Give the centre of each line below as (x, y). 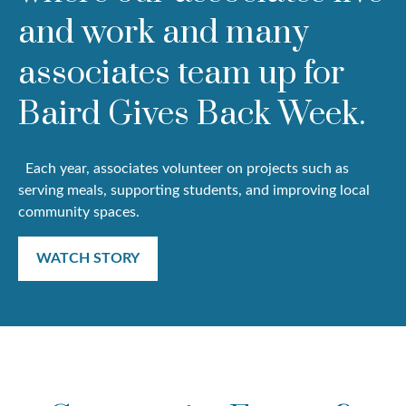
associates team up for (181, 74)
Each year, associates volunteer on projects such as (184, 169)
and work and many (164, 34)
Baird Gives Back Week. (192, 115)
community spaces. (79, 213)
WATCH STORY (88, 259)
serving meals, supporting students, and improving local (194, 191)
